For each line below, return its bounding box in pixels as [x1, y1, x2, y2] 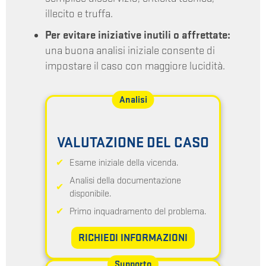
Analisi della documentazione [69, 175, 181, 187]
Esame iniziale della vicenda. [69, 157, 179, 169]
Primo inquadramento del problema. [69, 205, 207, 218]
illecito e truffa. [45, 7, 113, 21]
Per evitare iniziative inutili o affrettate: [45, 28, 230, 42]
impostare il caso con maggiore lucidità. [45, 59, 225, 73]
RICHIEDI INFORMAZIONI [78, 232, 188, 245]
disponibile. [69, 188, 112, 200]
